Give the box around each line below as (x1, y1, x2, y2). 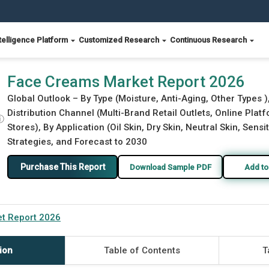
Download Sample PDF (129, 162, 211, 172)
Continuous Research (170, 35, 249, 44)
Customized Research (79, 35, 161, 44)
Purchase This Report (20, 162, 105, 172)
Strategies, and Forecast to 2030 (7, 136, 147, 147)
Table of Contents (103, 245, 180, 256)
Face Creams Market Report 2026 (7, 73, 245, 91)
